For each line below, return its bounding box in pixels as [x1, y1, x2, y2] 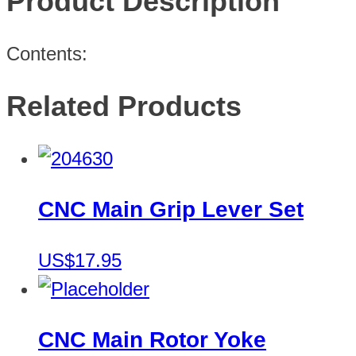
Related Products [6, 90, 242, 123]
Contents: [6, 43, 87, 65]
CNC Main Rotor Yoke [38, 327, 266, 353]
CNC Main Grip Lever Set [38, 197, 304, 222]
